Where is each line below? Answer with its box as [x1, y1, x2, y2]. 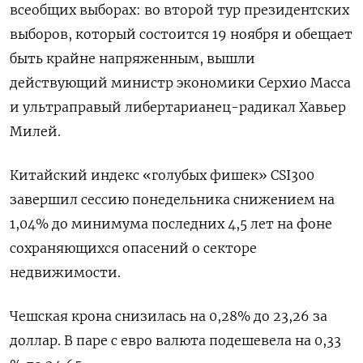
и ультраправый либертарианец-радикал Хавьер [10, 99, 346, 115]
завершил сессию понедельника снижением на [10, 191, 335, 207]
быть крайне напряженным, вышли [10, 50, 255, 66]
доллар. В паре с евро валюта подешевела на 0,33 [10, 332, 341, 348]
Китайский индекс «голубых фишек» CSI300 [10, 167, 314, 183]
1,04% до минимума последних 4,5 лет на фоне [10, 216, 332, 232]
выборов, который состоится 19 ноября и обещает [10, 26, 352, 42]
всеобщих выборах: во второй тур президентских [10, 2, 349, 18]
